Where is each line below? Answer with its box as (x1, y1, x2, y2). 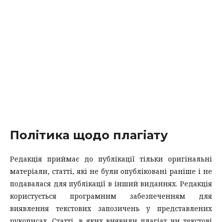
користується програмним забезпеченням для (10, 191, 212, 201)
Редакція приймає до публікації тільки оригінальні (10, 154, 212, 164)
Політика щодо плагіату (10, 128, 168, 142)
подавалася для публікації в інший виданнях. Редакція (10, 179, 212, 188)
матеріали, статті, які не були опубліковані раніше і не (10, 166, 212, 176)
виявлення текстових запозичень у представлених (10, 204, 212, 213)
